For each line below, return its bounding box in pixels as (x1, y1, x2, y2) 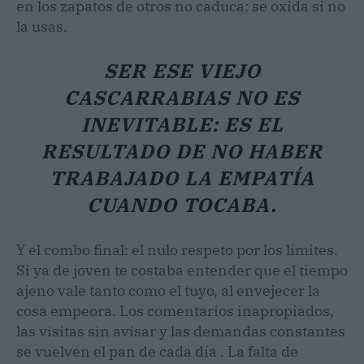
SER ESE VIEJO (103, 57, 261, 84)
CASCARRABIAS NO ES (64, 84, 300, 110)
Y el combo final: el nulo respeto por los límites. (16, 240, 338, 259)
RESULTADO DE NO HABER (41, 137, 323, 164)
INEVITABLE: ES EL (80, 110, 284, 137)
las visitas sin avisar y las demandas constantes (16, 321, 345, 340)
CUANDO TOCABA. (87, 191, 277, 218)
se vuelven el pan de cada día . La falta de (16, 341, 298, 361)
